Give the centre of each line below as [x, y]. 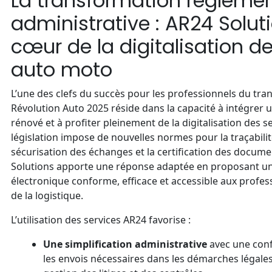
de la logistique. [47, 196]
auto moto [62, 70]
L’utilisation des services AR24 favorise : [101, 220]
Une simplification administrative [125, 244]
